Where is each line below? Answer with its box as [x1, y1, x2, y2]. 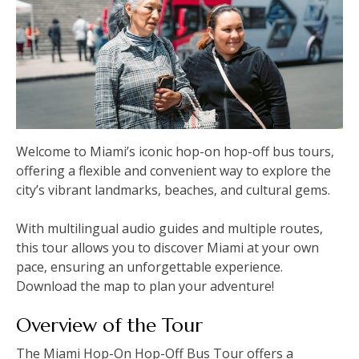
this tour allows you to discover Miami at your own [16, 238, 319, 256]
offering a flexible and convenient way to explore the [16, 161, 331, 179]
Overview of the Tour [16, 313, 203, 337]
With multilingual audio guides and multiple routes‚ [16, 219, 323, 237]
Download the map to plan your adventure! [16, 276, 274, 295]
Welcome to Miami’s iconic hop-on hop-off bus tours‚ [16, 142, 334, 160]
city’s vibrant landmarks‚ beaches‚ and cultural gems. [16, 180, 330, 199]
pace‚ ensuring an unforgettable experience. [16, 257, 283, 276]
